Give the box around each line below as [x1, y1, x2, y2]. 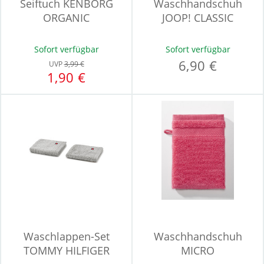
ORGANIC [43, 11, 90, 25]
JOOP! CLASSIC [162, 11, 233, 25]
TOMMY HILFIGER [23, 243, 110, 258]
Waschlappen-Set [23, 229, 110, 243]
